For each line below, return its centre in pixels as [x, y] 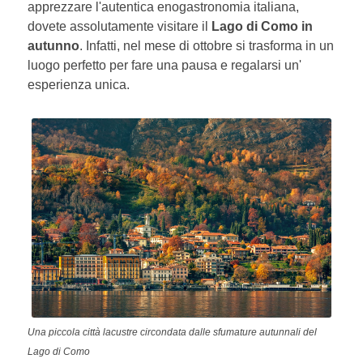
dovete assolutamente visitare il [120, 26]
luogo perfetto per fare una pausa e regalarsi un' [165, 65]
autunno [54, 46]
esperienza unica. [81, 85]
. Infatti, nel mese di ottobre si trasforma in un [207, 46]
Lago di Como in [263, 26]
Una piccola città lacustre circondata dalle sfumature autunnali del [173, 333]
